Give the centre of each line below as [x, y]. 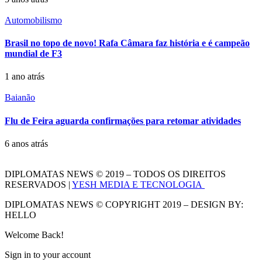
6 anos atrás [26, 143]
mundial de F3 [33, 54]
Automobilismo [33, 20]
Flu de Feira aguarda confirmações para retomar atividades [123, 120]
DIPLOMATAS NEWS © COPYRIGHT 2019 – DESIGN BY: [124, 204]
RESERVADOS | [38, 184]
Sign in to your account [48, 254]
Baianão [20, 98]
